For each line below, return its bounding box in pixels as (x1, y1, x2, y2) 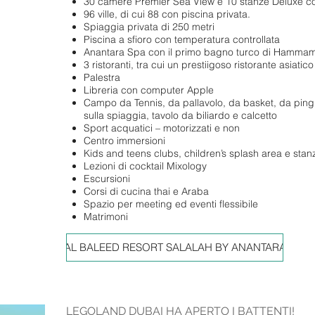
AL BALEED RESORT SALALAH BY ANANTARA (63, 240, 286, 255)
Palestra (84, 70, 121, 84)
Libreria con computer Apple (84, 83, 217, 96)
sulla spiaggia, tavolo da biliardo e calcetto (84, 108, 278, 122)
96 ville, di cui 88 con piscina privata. (84, 7, 251, 20)
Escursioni (84, 172, 131, 185)
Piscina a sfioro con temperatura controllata (84, 32, 281, 46)
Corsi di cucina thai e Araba (84, 184, 210, 198)
